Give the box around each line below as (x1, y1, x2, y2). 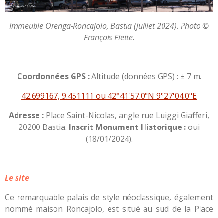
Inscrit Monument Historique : (69, 121, 186, 132)
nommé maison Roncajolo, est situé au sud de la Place (5, 203, 213, 214)
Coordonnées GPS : (17, 71, 91, 82)
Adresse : (9, 109, 46, 121)
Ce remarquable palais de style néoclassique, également (5, 191, 213, 202)
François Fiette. (83, 32, 135, 43)
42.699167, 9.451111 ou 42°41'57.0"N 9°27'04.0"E (21, 90, 197, 101)
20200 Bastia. (18, 121, 69, 132)
